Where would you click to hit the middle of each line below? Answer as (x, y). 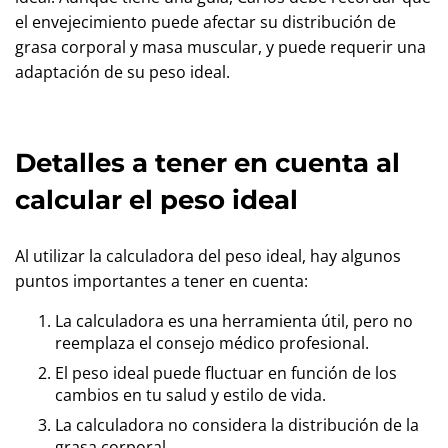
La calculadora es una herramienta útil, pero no (234, 321)
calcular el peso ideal (156, 200)
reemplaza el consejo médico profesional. (212, 343)
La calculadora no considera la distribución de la (237, 425)
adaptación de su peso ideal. (122, 72)
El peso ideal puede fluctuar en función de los (226, 373)
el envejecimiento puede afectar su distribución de (205, 22)
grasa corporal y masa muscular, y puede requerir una (220, 47)
